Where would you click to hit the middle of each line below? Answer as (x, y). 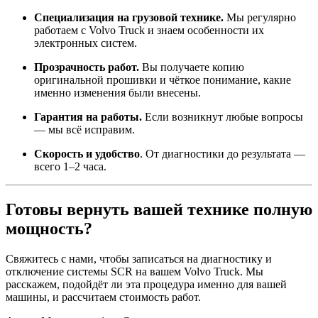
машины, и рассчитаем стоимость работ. (103, 297)
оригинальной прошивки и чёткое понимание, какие (163, 80)
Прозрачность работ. (87, 67)
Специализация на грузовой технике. (129, 18)
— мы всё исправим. (84, 130)
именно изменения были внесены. (117, 93)
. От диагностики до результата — (223, 154)
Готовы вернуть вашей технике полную (159, 210)
